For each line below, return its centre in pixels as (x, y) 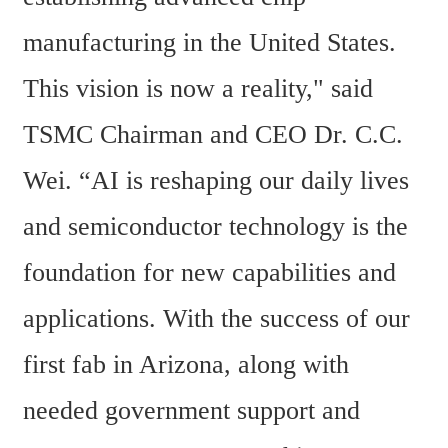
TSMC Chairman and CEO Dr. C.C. (213, 134)
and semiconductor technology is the (215, 226)
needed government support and (191, 410)
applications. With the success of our (216, 318)
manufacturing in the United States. (209, 42)
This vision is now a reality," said (198, 88)
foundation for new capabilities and (209, 272)
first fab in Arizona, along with (186, 364)
